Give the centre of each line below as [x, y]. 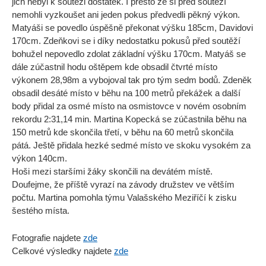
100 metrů [154, 93]
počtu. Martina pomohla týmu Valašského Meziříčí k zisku [124, 198]
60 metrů [182, 132]
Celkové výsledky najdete [63, 251]
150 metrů [31, 132]
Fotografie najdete [47, 238]
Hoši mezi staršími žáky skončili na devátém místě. [112, 172]
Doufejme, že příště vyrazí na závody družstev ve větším [123, 185]
